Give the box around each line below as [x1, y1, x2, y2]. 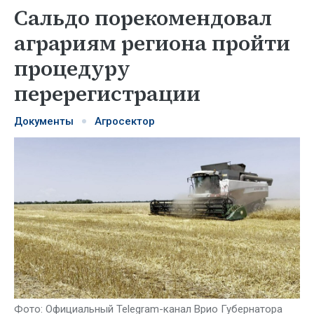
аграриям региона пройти [14, 29, 290, 57]
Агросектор [95, 115, 155, 128]
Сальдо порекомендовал [14, 4, 272, 32]
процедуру [14, 54, 130, 83]
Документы [14, 115, 74, 128]
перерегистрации [14, 79, 200, 108]
